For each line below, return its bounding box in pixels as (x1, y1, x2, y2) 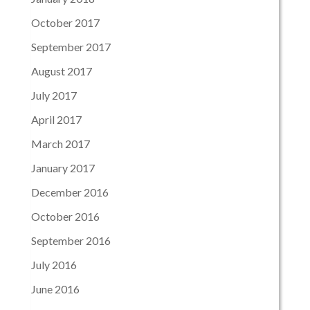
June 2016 (30, 282, 80, 296)
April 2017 (30, 113, 82, 127)
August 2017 (30, 64, 92, 78)
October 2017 (30, 16, 100, 30)
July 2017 (30, 89, 77, 102)
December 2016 (30, 185, 109, 199)
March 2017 (30, 137, 90, 151)
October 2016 (30, 210, 100, 224)
